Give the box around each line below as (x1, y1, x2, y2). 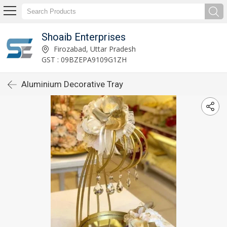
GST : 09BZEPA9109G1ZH (41, 54, 127, 64)
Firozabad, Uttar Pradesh (51, 44, 136, 54)
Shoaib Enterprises (41, 30, 126, 43)
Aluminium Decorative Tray (21, 79, 123, 89)
